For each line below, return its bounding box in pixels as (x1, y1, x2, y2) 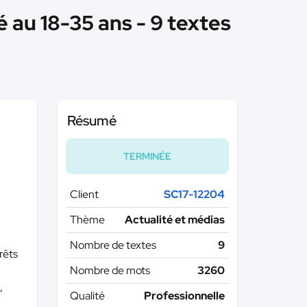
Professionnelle (144, 288, 225, 303)
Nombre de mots (69, 263, 150, 278)
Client (69, 187, 99, 201)
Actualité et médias (125, 212, 225, 227)
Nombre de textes (69, 238, 156, 252)
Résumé (66, 112, 116, 130)
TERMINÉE (123, 150, 171, 162)
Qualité (69, 288, 105, 303)
